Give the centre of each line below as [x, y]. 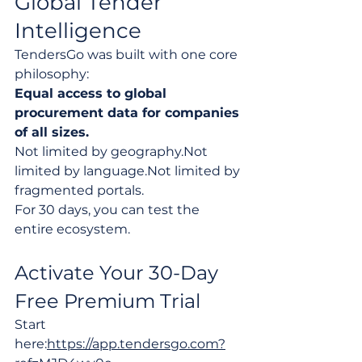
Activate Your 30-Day [119, 272]
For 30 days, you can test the [109, 209]
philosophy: [52, 74]
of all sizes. [52, 132]
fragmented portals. [79, 190]
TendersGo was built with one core [128, 54]
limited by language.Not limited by [129, 170]
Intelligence [78, 30]
